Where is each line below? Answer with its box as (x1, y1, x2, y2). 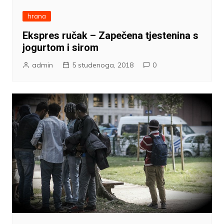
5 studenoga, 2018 (71, 60, 133, 70)
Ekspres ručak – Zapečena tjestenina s (22, 29, 198, 42)
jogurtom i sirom (22, 41, 98, 54)
